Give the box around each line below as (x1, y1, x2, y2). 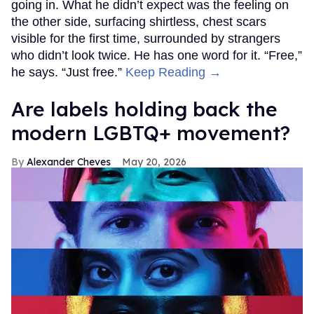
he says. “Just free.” (11, 64, 125, 79)
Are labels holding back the (11, 96, 278, 121)
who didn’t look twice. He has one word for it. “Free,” (11, 48, 302, 62)
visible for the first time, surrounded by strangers (11, 31, 280, 46)
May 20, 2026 (122, 155, 186, 168)
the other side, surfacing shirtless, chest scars (11, 14, 266, 29)
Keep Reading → (125, 64, 221, 79)
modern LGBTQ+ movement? (11, 120, 290, 145)
